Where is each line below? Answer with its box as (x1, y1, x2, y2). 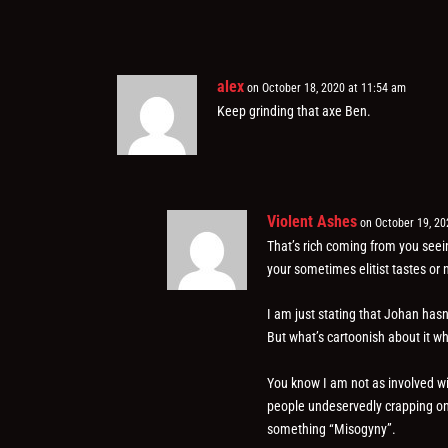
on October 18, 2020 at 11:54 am (247, 80, 407, 95)
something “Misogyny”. (267, 420, 397, 437)
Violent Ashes (267, 211, 358, 231)
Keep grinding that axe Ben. (217, 102, 372, 119)
